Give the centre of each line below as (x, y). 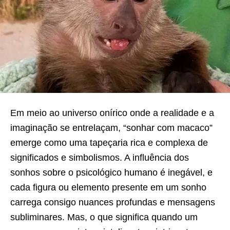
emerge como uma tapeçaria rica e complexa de (109, 142)
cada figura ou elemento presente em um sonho (108, 187)
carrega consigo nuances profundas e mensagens (113, 202)
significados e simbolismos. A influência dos (100, 157)
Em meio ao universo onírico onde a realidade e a (112, 113)
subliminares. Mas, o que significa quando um (104, 217)
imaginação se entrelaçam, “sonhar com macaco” (111, 128)
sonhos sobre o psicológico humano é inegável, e (111, 172)
